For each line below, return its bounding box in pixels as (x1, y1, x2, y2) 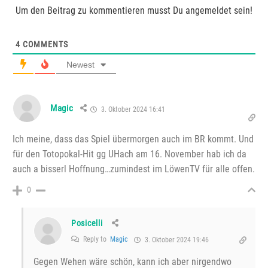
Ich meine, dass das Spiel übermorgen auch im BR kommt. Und (13, 133, 254, 145)
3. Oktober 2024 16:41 (99, 105, 165, 114)
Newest (66, 59, 95, 69)
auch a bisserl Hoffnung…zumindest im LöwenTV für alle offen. (13, 163, 255, 175)
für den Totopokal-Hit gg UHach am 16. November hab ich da (13, 148, 246, 160)
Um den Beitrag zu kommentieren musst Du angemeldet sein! (16, 4, 252, 16)
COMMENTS (20, 39, 68, 49)
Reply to (81, 234, 110, 243)
